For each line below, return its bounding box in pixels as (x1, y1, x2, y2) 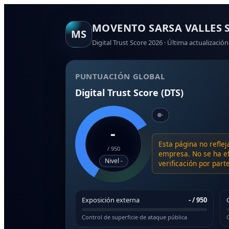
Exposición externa (82, 195, 140, 204)
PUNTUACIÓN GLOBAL (75, 71, 165, 81)
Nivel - (104, 156, 123, 165)
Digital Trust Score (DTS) (75, 86, 184, 99)
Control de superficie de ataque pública (82, 213, 187, 221)
